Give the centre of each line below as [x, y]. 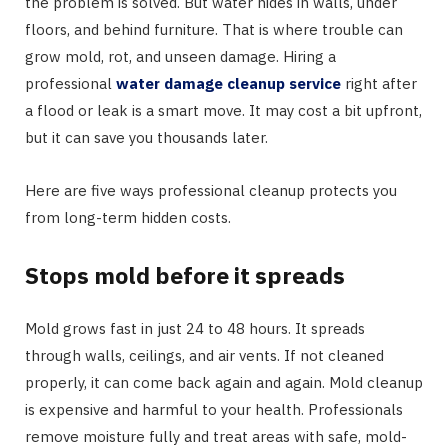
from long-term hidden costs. [128, 217]
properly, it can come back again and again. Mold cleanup [224, 383]
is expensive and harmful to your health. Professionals [214, 410]
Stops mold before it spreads [185, 275]
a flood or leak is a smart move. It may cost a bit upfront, [223, 110]
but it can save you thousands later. [146, 137]
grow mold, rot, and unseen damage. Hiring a [180, 56]
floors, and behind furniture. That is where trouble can [214, 29]
